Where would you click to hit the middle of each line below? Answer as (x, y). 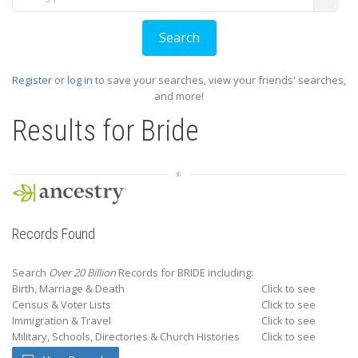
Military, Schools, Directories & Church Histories (126, 336)
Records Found (54, 234)
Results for (76, 131)
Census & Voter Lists (62, 304)
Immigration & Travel (62, 320)
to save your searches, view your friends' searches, (219, 80)
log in (80, 80)
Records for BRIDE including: (185, 272)
